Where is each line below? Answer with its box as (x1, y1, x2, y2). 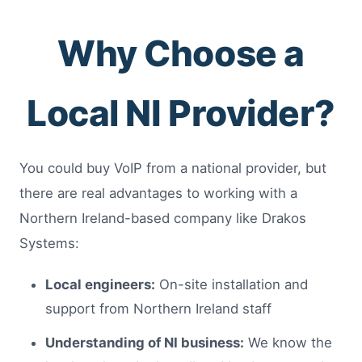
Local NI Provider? (26, 91, 336, 136)
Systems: (19, 235, 79, 252)
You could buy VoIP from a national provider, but (19, 160, 326, 177)
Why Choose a (57, 32, 305, 76)
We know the (244, 335, 332, 351)
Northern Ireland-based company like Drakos (19, 210, 306, 227)
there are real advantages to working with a (19, 185, 297, 202)
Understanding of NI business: (45, 335, 244, 351)
